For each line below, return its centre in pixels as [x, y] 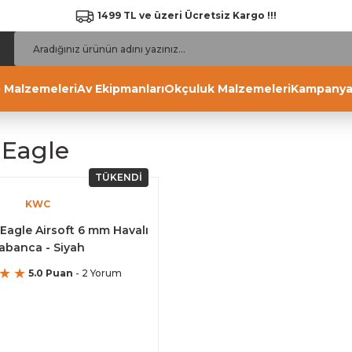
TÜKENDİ [119, 177]
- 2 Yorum [97, 273]
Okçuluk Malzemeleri [227, 89]
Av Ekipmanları [121, 89]
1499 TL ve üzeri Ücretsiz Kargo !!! [187, 15]
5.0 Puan [51, 273]
